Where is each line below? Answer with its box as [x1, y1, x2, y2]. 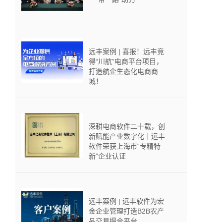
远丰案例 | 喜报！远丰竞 [89, 48, 164, 55]
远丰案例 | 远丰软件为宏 [89, 197, 164, 205]
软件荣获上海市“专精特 [89, 142, 161, 150]
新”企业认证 [89, 152, 126, 160]
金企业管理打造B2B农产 [89, 207, 164, 215]
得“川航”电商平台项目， [89, 57, 163, 65]
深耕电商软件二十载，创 [89, 122, 165, 130]
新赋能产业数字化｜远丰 [89, 132, 165, 140]
